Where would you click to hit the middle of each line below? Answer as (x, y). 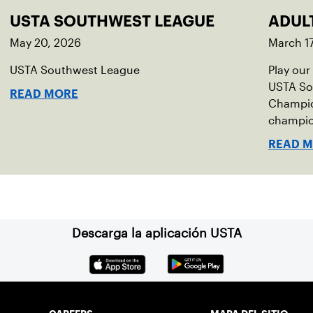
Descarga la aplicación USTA (156, 233)
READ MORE (44, 94)
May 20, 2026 (45, 43)
